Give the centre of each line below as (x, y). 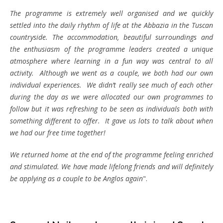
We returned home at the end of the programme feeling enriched (111, 154)
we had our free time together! (58, 132)
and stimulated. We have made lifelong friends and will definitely (111, 166)
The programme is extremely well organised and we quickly (111, 13)
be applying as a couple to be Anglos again (76, 178)
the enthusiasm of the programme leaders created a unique (111, 49)
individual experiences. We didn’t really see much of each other (111, 85)
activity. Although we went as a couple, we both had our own (111, 73)
